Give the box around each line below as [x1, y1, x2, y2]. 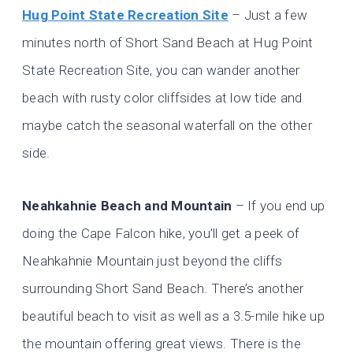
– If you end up [232, 198, 325, 214]
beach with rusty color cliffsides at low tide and [22, 90, 303, 106]
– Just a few [228, 7, 308, 24]
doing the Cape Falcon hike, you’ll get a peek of [22, 225, 300, 242]
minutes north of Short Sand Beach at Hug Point [22, 35, 314, 51]
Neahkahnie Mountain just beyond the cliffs [22, 253, 283, 269]
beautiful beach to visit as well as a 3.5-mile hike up [22, 308, 325, 325]
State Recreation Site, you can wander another [22, 62, 300, 79]
